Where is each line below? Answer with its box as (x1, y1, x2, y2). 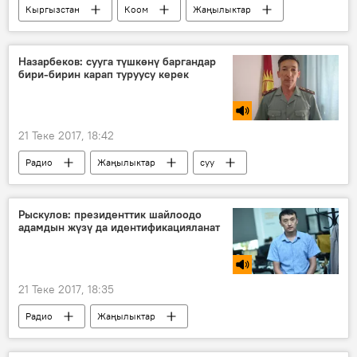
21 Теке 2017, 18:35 (18, 282, 114, 296)
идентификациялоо (25, 334, 111, 346)
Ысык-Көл (25, 26, 72, 39)
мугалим (116, 26, 154, 39)
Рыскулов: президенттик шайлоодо (18, 207, 202, 222)
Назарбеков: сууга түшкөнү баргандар (18, 53, 216, 69)
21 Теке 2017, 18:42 (18, 128, 114, 143)
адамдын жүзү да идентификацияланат (18, 220, 220, 235)
